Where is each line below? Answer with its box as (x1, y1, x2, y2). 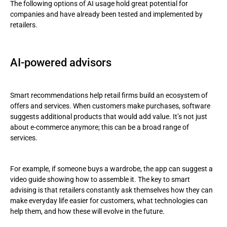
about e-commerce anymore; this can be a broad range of (10, 123, 189, 131)
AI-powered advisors (10, 56, 111, 69)
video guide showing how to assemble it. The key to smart (10, 175, 190, 183)
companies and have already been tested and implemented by (10, 10, 203, 18)
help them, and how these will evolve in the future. (10, 207, 165, 215)
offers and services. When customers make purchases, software (10, 102, 210, 110)
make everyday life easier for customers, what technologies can (10, 197, 208, 205)
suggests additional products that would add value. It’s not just (10, 112, 207, 121)
